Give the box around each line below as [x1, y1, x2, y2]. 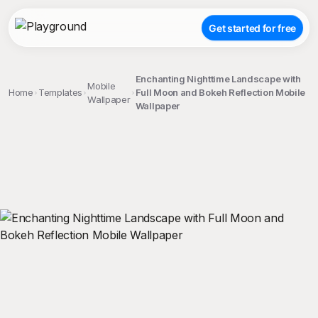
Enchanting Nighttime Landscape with [135, 73, 301, 84]
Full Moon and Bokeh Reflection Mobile [135, 87, 305, 98]
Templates [38, 87, 83, 98]
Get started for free [209, 21, 296, 34]
